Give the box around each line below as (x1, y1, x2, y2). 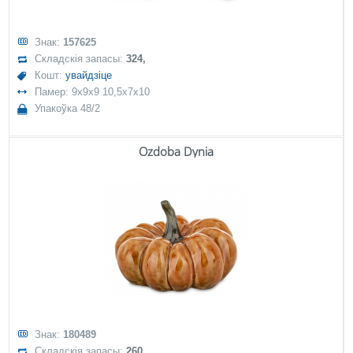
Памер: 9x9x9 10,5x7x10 (35, 86, 150, 98)
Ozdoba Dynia (139, 143, 214, 159)
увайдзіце (65, 69, 113, 81)
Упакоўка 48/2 (35, 102, 101, 114)
